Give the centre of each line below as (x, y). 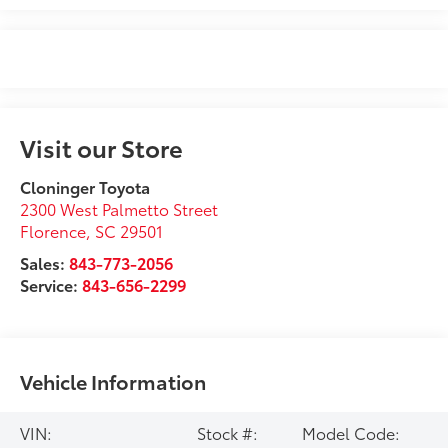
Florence (53, 231)
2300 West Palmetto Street (119, 209)
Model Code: (350, 433)
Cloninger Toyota (85, 187)
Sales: (45, 263)
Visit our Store (102, 147)
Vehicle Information (113, 381)
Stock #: (227, 433)
